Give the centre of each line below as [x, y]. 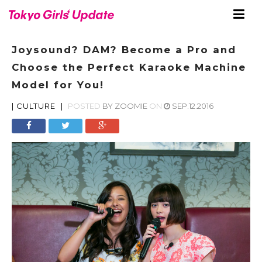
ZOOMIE [131, 106]
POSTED [84, 106]
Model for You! [58, 85]
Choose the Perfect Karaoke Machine [129, 67]
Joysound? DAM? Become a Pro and [124, 50]
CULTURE [36, 106]
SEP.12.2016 [193, 106]
